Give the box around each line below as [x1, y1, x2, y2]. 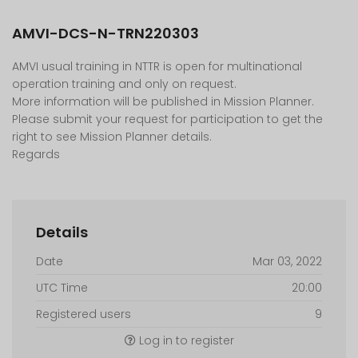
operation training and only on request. [12, 76, 237, 92]
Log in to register [135, 332, 234, 348]
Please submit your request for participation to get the [12, 111, 323, 127]
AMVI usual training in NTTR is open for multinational [12, 58, 302, 74]
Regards [12, 146, 60, 162]
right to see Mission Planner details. [12, 129, 212, 145]
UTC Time [36, 280, 88, 296]
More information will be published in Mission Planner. [12, 93, 314, 109]
